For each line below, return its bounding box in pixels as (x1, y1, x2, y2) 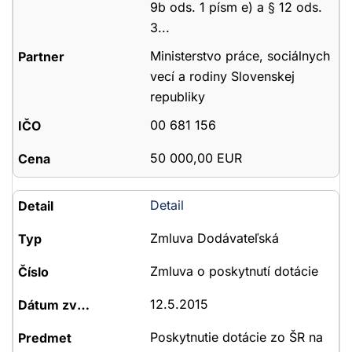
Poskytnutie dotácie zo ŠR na (149, 329, 323, 345)
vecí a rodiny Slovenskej (149, 68, 295, 84)
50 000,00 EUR (149, 150, 242, 166)
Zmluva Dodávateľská (149, 230, 279, 246)
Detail (149, 197, 184, 213)
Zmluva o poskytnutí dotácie (149, 263, 318, 279)
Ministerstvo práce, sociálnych (149, 48, 330, 64)
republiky (149, 89, 205, 104)
